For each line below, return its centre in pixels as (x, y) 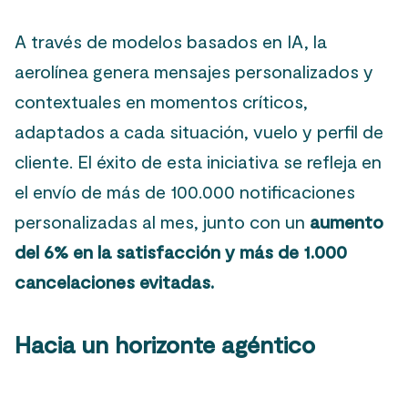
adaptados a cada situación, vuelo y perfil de (199, 132)
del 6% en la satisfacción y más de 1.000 (181, 252)
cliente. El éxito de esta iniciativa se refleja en (198, 162)
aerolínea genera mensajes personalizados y (194, 71)
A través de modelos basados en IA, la (171, 41)
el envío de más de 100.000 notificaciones (185, 192)
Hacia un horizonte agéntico (165, 344)
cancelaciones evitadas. (114, 282)
